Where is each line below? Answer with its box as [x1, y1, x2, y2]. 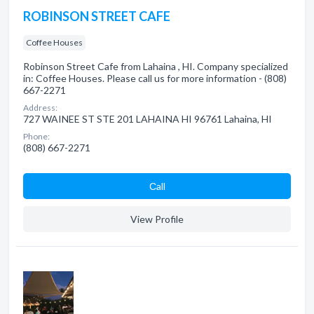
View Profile [130, 213, 184, 225]
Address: [23, 102, 57, 113]
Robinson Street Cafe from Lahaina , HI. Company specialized [23, 60, 288, 72]
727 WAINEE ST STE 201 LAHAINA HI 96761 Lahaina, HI [23, 113, 272, 125]
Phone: [23, 131, 50, 142]
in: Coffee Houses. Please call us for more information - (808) [23, 72, 287, 84]
